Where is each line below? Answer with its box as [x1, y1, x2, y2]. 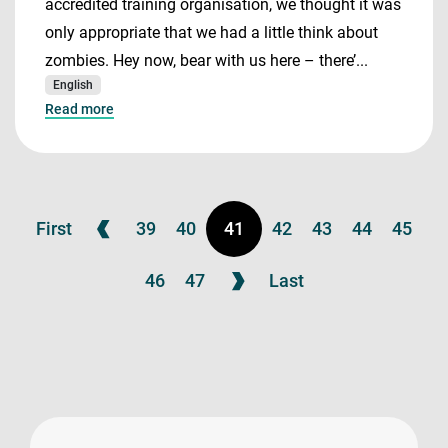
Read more [45, 101, 114, 117]
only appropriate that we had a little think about [45, 23, 378, 42]
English [53, 78, 93, 92]
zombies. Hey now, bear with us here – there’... [45, 51, 368, 70]
